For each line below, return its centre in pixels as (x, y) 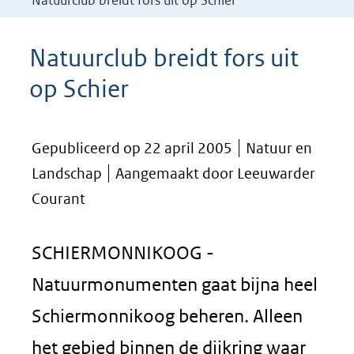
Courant (58, 199)
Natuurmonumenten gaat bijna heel (175, 284)
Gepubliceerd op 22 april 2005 (132, 148)
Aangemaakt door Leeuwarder (215, 173)
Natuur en (279, 148)
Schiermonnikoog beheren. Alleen (167, 316)
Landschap (67, 173)
